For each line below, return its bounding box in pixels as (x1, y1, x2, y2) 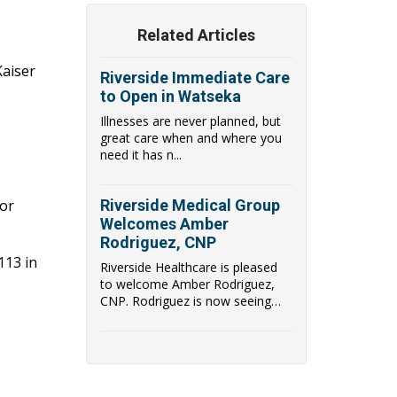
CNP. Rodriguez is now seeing (100, 292, 271, 309)
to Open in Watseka (100, 86, 241, 105)
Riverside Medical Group (100, 195, 280, 214)
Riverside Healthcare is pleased (100, 258, 277, 276)
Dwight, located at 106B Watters (100, 325, 288, 343)
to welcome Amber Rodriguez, (100, 275, 275, 292)
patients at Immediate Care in (100, 308, 270, 326)
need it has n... (100, 145, 182, 163)
